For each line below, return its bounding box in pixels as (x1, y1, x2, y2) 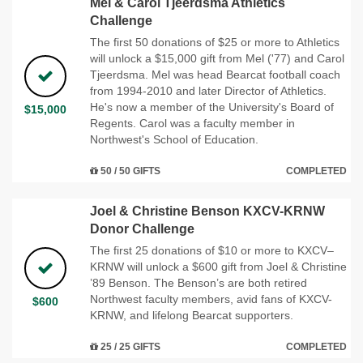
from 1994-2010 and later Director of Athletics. (90, 83, 327, 97)
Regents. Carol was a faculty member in (90, 116, 295, 130)
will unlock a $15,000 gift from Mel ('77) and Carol (90, 51, 344, 65)
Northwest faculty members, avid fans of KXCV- (90, 292, 332, 305)
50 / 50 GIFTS (98, 164, 160, 177)
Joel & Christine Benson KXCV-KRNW (90, 203, 325, 218)
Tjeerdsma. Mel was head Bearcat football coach (90, 67, 340, 81)
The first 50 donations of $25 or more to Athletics (90, 35, 340, 49)
